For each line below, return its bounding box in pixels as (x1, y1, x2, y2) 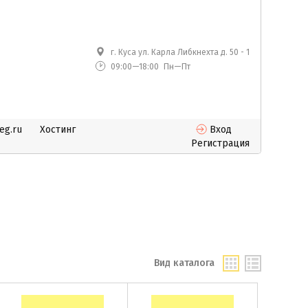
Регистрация (191, 137, 250, 149)
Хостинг (40, 124, 76, 135)
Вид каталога (154, 257, 214, 269)
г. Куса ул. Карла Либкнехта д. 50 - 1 (111, 47, 250, 57)
